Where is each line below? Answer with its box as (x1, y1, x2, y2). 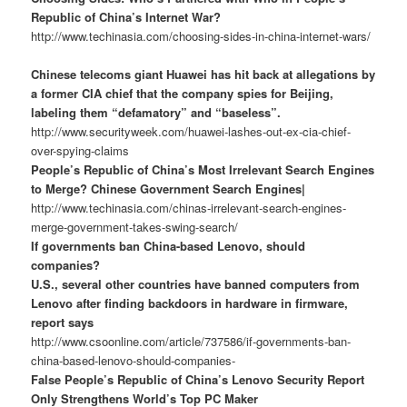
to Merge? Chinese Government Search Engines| (31, 179, 306, 197)
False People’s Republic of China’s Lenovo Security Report (31, 370, 365, 388)
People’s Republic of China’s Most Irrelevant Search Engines (31, 160, 375, 178)
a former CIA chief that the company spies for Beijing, (31, 84, 334, 102)
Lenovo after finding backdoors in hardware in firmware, (31, 293, 349, 312)
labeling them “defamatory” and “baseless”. (31, 103, 282, 121)
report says (31, 313, 94, 331)
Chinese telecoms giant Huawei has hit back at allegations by (31, 65, 376, 83)
